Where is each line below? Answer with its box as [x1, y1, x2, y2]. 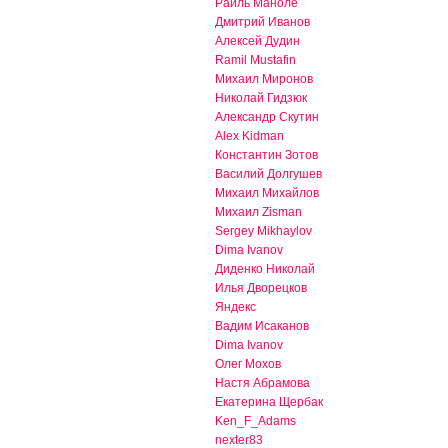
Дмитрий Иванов [215, 15, 310, 30]
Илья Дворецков [215, 281, 307, 296]
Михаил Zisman [215, 205, 302, 220]
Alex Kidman [215, 129, 284, 144]
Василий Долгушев [215, 167, 322, 182]
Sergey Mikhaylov [215, 224, 312, 239]
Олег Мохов [215, 357, 281, 372]
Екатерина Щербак [215, 395, 323, 410]
